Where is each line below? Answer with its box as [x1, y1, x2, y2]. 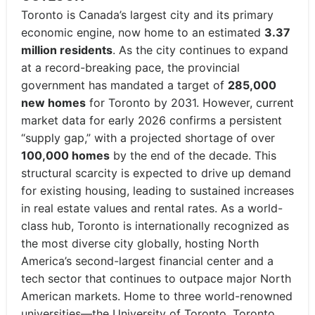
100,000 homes [21, 148, 110, 162]
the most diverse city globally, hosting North [21, 236, 259, 250]
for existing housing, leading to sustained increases [21, 183, 294, 198]
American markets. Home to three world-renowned [21, 288, 292, 303]
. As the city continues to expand [112, 42, 288, 57]
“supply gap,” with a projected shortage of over [21, 130, 275, 145]
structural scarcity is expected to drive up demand [21, 165, 291, 180]
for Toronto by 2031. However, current [86, 95, 294, 110]
